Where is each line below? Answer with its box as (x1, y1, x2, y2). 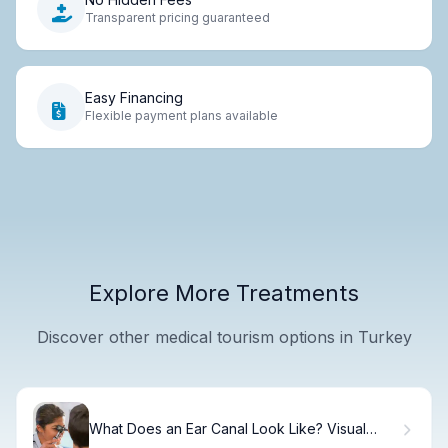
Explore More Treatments (89, 279, 359, 306)
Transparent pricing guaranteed (85, 10, 270, 26)
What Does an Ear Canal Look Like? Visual (89, 420, 366, 438)
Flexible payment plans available (85, 108, 278, 124)
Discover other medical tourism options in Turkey (36, 326, 412, 347)
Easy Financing (85, 89, 183, 107)
